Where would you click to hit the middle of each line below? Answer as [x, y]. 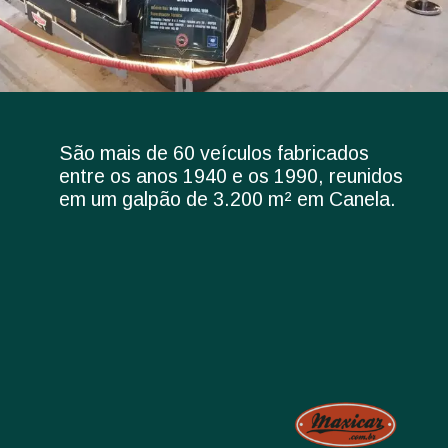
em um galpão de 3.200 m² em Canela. [227, 199]
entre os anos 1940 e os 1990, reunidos [230, 176]
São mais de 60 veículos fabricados [213, 153]
